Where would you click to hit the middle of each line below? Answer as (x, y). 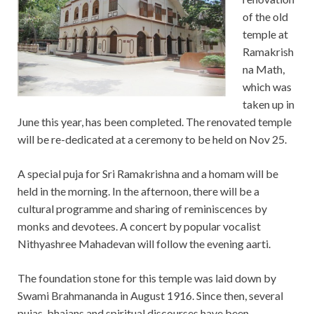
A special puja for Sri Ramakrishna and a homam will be (148, 173)
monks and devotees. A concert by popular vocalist (139, 226)
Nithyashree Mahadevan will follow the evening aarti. (144, 243)
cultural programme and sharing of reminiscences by (142, 208)
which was (267, 86)
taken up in (268, 104)
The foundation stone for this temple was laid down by (147, 278)
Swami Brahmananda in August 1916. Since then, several (150, 295)
